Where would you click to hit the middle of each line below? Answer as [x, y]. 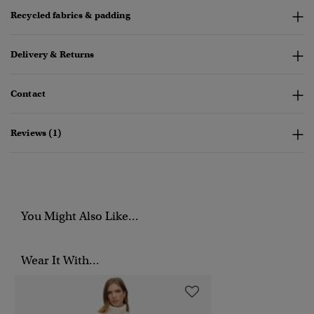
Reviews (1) [36, 133]
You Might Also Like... [80, 217]
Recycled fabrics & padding [70, 15]
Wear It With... [60, 261]
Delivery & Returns [53, 55]
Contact [28, 94]
